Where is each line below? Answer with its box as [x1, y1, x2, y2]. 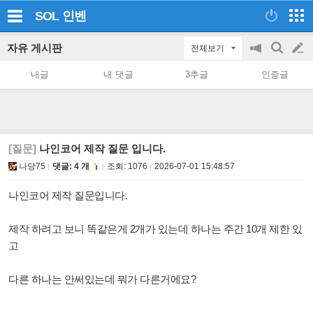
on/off [250, 83, 275, 95]
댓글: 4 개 [52, 161, 89, 171]
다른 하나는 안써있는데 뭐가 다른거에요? [8, 273, 196, 285]
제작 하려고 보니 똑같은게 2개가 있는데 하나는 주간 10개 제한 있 [8, 223, 302, 235]
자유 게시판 [7, 42, 62, 54]
